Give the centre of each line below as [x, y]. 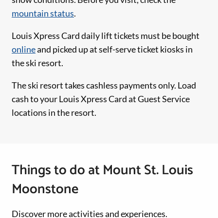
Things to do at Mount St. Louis [102, 170]
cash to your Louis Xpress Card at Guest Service [101, 99]
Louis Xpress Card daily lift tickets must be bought [106, 35]
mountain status [43, 13]
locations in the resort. [54, 112]
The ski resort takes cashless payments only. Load [104, 85]
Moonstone [45, 189]
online [24, 49]
